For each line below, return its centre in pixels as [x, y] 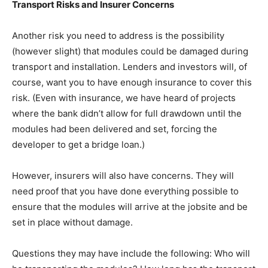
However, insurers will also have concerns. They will [123, 176]
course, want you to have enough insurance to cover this [132, 83]
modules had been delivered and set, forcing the [115, 129]
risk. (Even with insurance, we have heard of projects [124, 98]
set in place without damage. [72, 223]
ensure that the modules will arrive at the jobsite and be [130, 207]
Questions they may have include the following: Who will [131, 254]
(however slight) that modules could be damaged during [130, 51]
